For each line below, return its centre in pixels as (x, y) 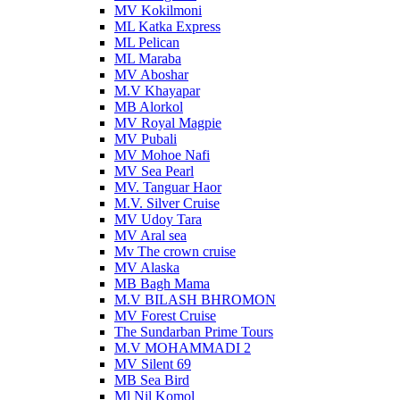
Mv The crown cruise (175, 251)
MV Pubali (146, 139)
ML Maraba (148, 58)
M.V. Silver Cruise (167, 203)
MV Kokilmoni (158, 10)
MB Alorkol (149, 107)
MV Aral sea (150, 235)
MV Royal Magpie (168, 123)
